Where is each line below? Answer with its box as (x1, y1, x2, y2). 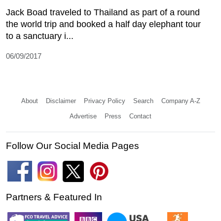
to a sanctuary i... (6, 31, 74, 41)
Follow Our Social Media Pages (6, 140, 139, 151)
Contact (129, 112, 151, 120)
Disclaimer (45, 97, 76, 105)
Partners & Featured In (6, 191, 102, 202)
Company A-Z (161, 97, 200, 105)
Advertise (70, 112, 97, 120)
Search (133, 97, 153, 105)
